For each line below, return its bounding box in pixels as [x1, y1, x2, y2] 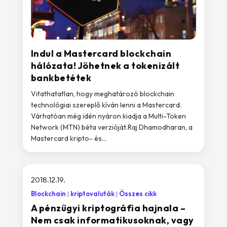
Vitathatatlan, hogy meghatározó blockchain [30, 89, 174, 98]
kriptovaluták [70, 190, 115, 198]
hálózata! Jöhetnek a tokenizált [30, 60, 180, 71]
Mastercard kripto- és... [30, 134, 106, 143]
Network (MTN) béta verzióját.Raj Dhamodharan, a [30, 123, 193, 132]
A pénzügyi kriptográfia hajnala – [30, 202, 186, 214]
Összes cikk [119, 190, 157, 198]
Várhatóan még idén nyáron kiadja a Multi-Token [30, 111, 186, 121]
